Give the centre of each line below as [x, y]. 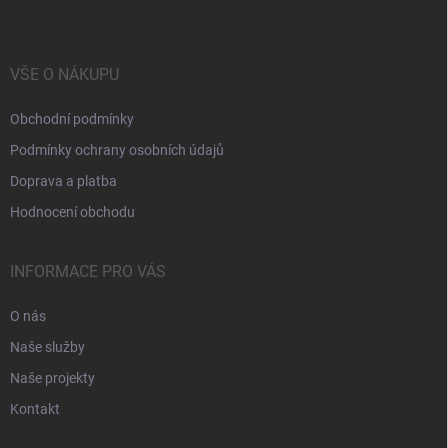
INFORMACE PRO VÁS [88, 271]
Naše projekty [52, 377]
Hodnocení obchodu [72, 211]
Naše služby [47, 346]
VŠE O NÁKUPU [64, 74]
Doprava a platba [63, 180]
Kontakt [35, 408]
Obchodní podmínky [72, 118]
